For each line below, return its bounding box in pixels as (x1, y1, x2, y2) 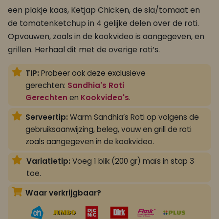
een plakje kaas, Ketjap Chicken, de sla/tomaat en (8, 4, 200, 16)
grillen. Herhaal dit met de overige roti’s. (8, 44, 160, 56)
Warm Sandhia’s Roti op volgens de (68, 111, 199, 122)
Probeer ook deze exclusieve (39, 67, 146, 78)
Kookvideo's (81, 92, 129, 103)
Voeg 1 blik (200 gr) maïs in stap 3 (70, 156, 194, 167)
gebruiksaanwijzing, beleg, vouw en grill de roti (25, 124, 192, 134)
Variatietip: (26, 156, 70, 167)
